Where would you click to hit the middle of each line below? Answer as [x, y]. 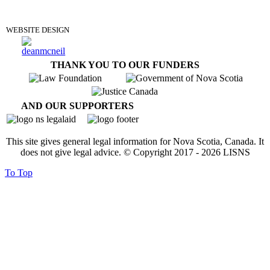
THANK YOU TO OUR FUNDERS [125, 65]
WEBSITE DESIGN [38, 30]
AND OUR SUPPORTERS [77, 106]
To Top [19, 173]
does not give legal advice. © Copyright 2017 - [111, 152]
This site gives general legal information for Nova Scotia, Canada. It [135, 142]
